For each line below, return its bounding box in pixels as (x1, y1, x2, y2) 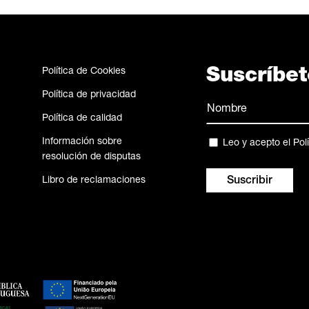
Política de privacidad (41, 90, 136, 100)
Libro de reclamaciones (41, 176, 146, 186)
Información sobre (41, 137, 122, 147)
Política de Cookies (41, 67, 126, 77)
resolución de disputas (41, 152, 141, 162)
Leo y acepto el (222, 138, 293, 148)
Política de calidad (41, 114, 122, 123)
